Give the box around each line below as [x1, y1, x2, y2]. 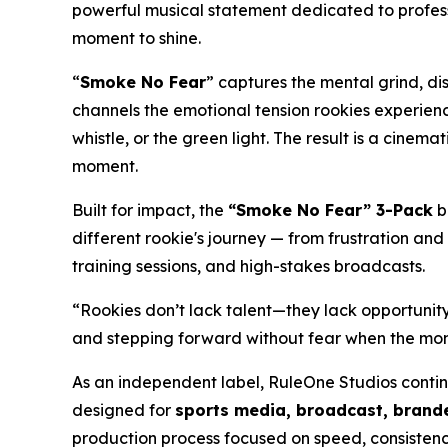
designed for [72, 400, 175, 421]
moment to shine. [72, 28, 201, 49]
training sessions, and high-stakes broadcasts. [72, 256, 425, 277]
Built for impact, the [72, 200, 228, 221]
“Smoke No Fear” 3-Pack [228, 200, 433, 221]
